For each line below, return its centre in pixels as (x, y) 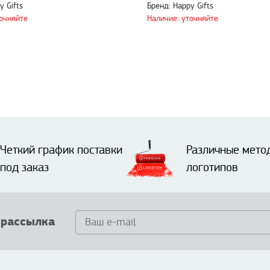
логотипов (212, 168)
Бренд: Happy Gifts (180, 6)
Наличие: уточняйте (183, 18)
